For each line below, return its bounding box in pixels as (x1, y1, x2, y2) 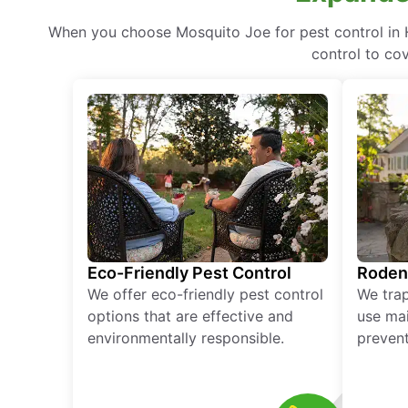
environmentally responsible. (87, 329, 284, 348)
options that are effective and (87, 307, 293, 326)
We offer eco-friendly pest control (87, 285, 323, 304)
